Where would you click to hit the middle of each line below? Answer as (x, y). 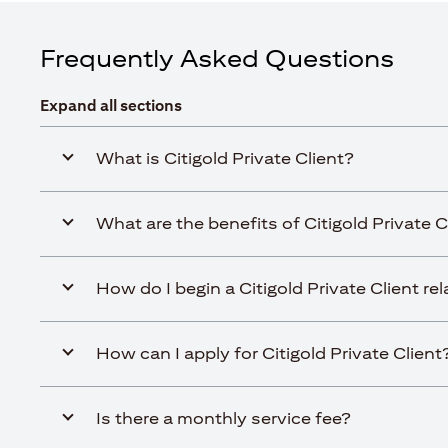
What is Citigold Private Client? (225, 158)
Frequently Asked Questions (217, 58)
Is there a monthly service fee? (223, 418)
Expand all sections (111, 105)
